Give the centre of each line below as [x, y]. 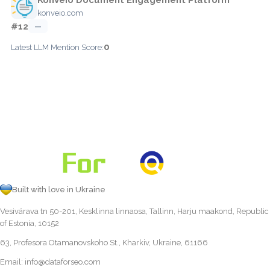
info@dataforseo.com [63, 262]
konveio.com [60, 13]
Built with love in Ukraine [59, 190]
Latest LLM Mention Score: [57, 47]
